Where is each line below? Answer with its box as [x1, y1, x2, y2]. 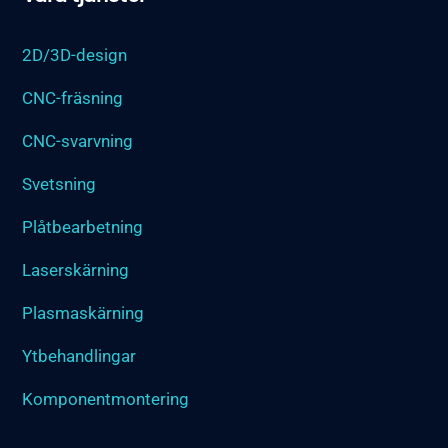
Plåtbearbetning [22, 216, 144, 237]
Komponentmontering [22, 388, 190, 409]
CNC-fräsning [22, 87, 124, 108]
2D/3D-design [22, 44, 128, 65]
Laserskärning [22, 259, 130, 280]
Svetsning [22, 173, 97, 194]
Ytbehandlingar [22, 345, 137, 366]
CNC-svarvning [22, 130, 134, 151]
